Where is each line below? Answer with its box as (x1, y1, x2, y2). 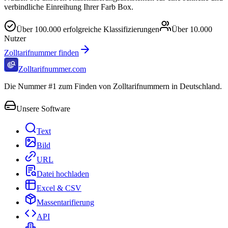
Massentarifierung (37, 198, 94, 207)
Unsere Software (16, 104, 70, 113)
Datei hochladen (37, 169, 89, 179)
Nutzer (4, 34, 26, 43)
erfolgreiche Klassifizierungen (61, 25, 159, 34)
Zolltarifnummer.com (18, 65, 86, 74)
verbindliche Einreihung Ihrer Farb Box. (4, 3, 133, 12)
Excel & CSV (37, 184, 81, 193)
